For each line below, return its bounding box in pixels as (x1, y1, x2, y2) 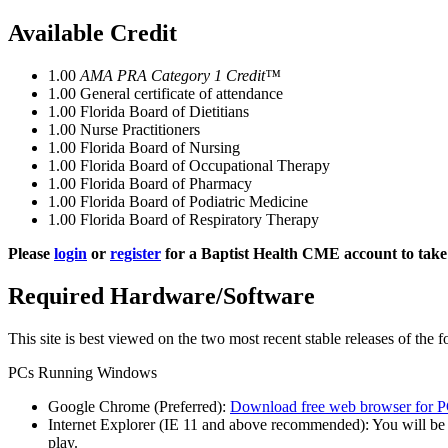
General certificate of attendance (80, 85, 283, 103)
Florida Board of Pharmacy (80, 175, 252, 193)
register (110, 245, 161, 263)
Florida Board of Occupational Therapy (80, 157, 330, 175)
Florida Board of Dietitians (80, 103, 249, 121)
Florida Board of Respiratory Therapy (80, 211, 319, 229)
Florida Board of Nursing (80, 139, 240, 157)
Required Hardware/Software (8, 282, 315, 309)
